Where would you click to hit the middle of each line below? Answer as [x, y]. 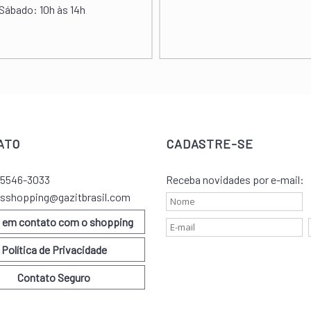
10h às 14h [62, 9]
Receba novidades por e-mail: [235, 179]
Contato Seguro [54, 277]
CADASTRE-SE [210, 143]
